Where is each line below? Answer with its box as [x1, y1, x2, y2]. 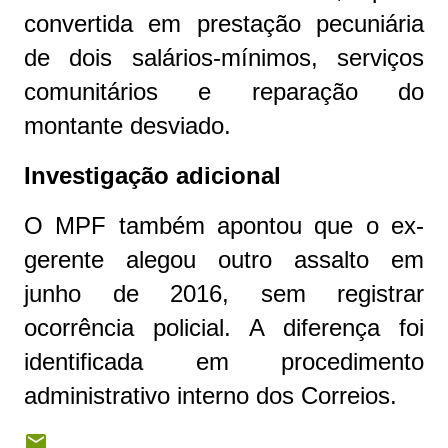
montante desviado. [24, 112, 231, 140]
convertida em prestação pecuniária [24, 10, 424, 38]
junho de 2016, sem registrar [24, 280, 424, 308]
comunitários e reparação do [24, 78, 424, 106]
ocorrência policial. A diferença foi [24, 314, 424, 342]
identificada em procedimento [24, 348, 424, 376]
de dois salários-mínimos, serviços [24, 44, 424, 72]
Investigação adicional [24, 162, 281, 190]
